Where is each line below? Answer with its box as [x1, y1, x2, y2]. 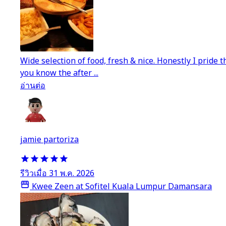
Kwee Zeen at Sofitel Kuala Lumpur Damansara [30, 180, 212, 193]
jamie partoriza [20, 133, 79, 146]
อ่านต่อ [20, 79, 45, 92]
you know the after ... [20, 67, 98, 79]
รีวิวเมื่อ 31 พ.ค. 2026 [20, 167, 94, 180]
